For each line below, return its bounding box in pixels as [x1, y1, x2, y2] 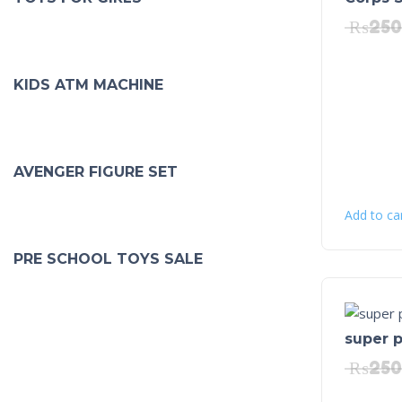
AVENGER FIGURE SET [13, 163, 178, 180]
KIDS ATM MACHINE [13, 76, 163, 93]
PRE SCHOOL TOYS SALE [13, 250, 203, 267]
